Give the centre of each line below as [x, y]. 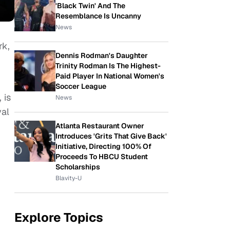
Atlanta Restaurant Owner [100, 126]
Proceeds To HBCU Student [102, 157]
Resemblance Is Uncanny [98, 16]
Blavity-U [69, 178]
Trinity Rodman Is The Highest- [108, 66]
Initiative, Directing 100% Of [103, 146]
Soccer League [81, 86]
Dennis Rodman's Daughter [102, 55]
